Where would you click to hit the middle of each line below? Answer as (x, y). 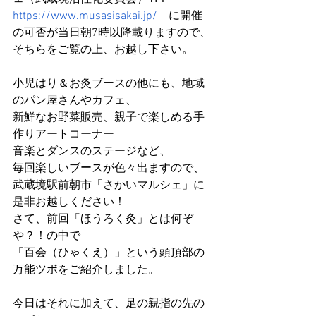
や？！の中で (47, 236)
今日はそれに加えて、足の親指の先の (109, 304)
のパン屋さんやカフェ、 (75, 101)
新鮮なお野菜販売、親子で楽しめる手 (109, 118)
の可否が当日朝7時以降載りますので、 (112, 33)
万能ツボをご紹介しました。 (86, 270)
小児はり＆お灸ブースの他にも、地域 (109, 84)
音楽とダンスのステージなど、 (92, 152)
